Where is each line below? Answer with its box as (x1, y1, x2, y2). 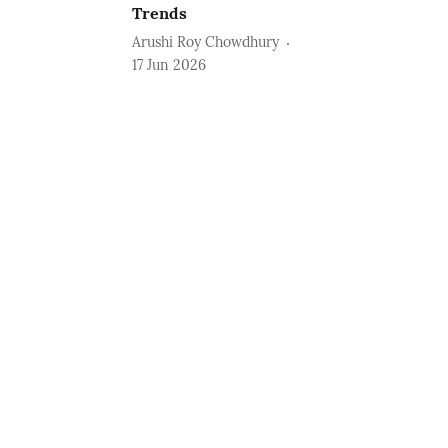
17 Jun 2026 (132, 55, 207, 74)
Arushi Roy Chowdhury (132, 33, 280, 52)
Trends (132, 2, 188, 23)
